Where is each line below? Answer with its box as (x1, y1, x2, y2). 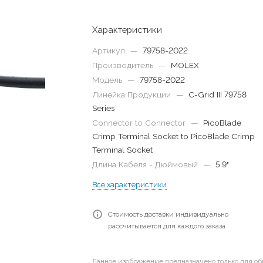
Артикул (92, 46, 128, 55)
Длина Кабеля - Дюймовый (92, 160, 201, 169)
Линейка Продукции (92, 90, 174, 99)
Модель (92, 75, 125, 85)
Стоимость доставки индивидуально (108, 210, 229, 218)
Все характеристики (92, 180, 167, 189)
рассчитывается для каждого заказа (108, 222, 226, 230)
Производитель (92, 60, 156, 70)
